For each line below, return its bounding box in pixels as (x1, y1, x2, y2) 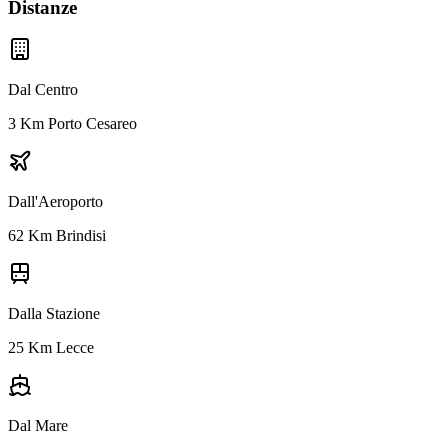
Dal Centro (8, 81, 78, 99)
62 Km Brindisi (8, 227, 106, 245)
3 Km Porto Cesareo (8, 115, 137, 133)
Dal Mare (8, 417, 68, 435)
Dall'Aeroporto (8, 193, 103, 211)
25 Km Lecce (8, 339, 94, 357)
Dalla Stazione (8, 305, 100, 323)
